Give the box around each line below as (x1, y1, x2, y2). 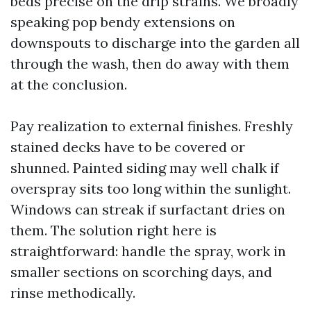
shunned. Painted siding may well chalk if (10, 159, 279, 176)
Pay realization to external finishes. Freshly (10, 117, 293, 135)
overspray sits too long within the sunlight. (10, 180, 291, 197)
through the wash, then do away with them (10, 55, 289, 72)
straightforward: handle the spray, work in (10, 242, 286, 260)
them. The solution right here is (10, 221, 217, 239)
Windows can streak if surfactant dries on (10, 201, 285, 218)
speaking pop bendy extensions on (10, 13, 235, 31)
